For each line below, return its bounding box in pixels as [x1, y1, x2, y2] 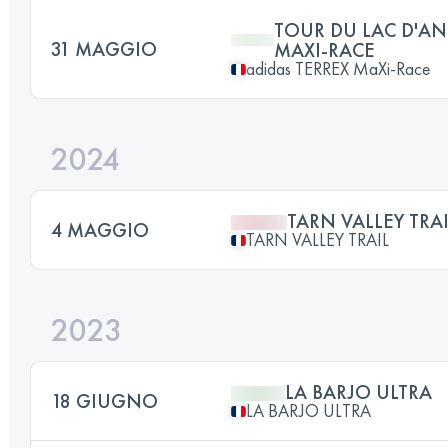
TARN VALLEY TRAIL [246, 228, 389, 251]
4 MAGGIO [51, 217, 149, 243]
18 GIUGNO [51, 388, 158, 414]
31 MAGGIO [51, 36, 157, 62]
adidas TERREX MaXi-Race [246, 57, 430, 80]
